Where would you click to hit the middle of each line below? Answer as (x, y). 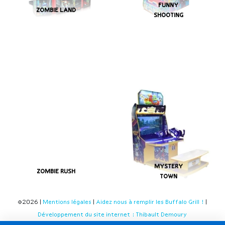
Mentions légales (67, 203)
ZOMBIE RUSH (56, 172)
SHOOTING (169, 15)
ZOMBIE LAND (56, 10)
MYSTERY (169, 166)
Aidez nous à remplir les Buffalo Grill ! (150, 203)
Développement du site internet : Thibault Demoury (113, 215)
